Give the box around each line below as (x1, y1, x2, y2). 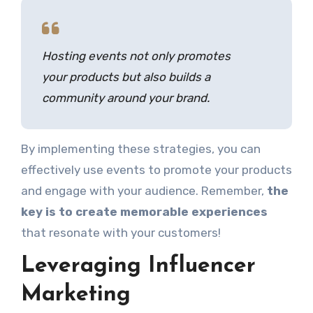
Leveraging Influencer (20, 254, 256, 277)
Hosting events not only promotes (41, 48, 231, 63)
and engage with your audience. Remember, (20, 183, 267, 198)
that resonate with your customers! (20, 225, 221, 240)
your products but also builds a (41, 69, 210, 84)
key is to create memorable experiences (20, 204, 268, 219)
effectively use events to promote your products (20, 162, 292, 177)
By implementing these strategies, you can (20, 141, 261, 156)
